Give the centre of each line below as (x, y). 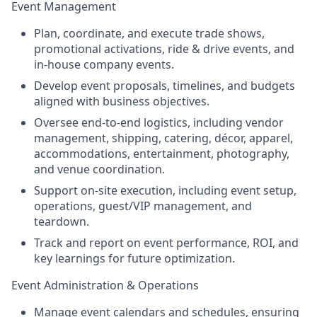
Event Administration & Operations (105, 285)
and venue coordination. (99, 169)
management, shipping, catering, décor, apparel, (163, 138)
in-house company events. (104, 64)
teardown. (62, 221)
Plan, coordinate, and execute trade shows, (149, 33)
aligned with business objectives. (122, 101)
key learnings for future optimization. (134, 258)
